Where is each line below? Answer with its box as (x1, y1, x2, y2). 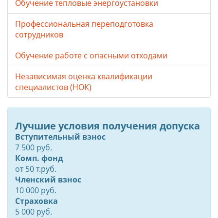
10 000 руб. (15, 185, 56, 196)
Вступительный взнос (15, 131, 106, 143)
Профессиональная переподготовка (15, 18, 153, 30)
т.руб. (34, 163, 56, 175)
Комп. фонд (15, 153, 63, 164)
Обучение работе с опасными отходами (15, 50, 167, 61)
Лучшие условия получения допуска (15, 119, 200, 133)
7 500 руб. (15, 142, 52, 153)
